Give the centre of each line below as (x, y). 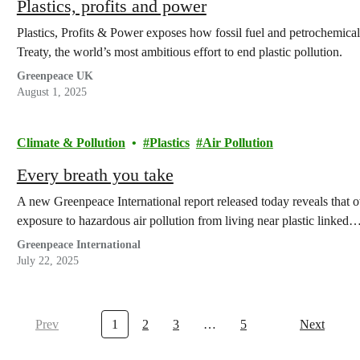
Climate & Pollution (71, 143)
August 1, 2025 (51, 92)
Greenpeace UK (55, 76)
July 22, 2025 (47, 261)
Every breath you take (95, 175)
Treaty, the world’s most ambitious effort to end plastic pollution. (179, 52)
